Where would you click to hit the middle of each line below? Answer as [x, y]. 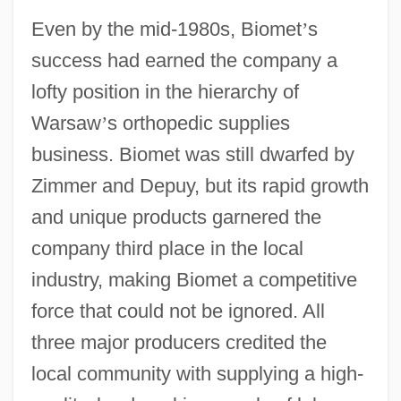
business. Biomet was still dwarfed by [192, 154]
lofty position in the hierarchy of [165, 91]
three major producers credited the [179, 342]
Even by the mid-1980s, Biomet [166, 29]
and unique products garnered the [176, 217]
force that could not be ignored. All [178, 311]
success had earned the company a [184, 60]
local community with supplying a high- [197, 373]
